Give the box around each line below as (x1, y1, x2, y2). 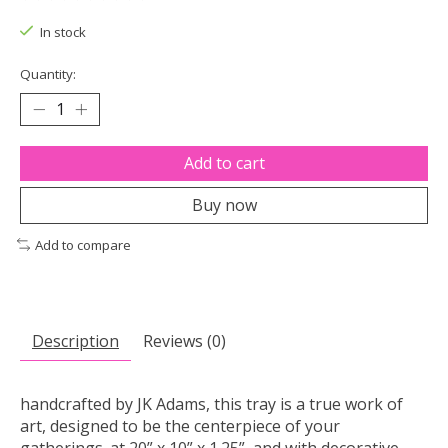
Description (32, 330, 119, 353)
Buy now (191, 193, 257, 216)
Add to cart (183, 151, 265, 174)
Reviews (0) (143, 330, 226, 353)
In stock (39, 23, 86, 42)
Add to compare (34, 235, 131, 254)
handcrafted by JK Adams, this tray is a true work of (20, 393, 403, 416)
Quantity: (20, 64, 76, 83)
